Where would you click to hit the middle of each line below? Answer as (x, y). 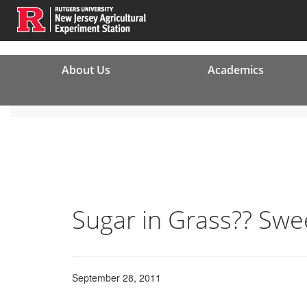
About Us (86, 70)
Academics (235, 70)
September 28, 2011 (116, 278)
